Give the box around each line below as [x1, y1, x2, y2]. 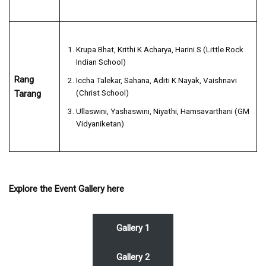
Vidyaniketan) [75, 118, 124, 128]
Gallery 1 [116, 222, 150, 233]
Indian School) [75, 56, 126, 66]
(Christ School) [75, 87, 129, 97]
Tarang [14, 88, 41, 99]
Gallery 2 [116, 251, 150, 262]
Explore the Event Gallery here [9, 183, 124, 194]
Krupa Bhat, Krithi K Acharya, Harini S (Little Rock [75, 44, 243, 54]
